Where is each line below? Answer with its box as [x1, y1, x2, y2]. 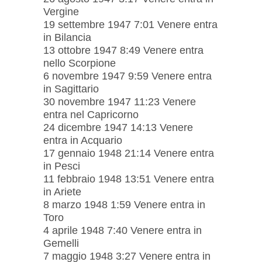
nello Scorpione [43, 57, 116, 69]
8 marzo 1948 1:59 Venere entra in [43, 198, 205, 211]
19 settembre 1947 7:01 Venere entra [43, 18, 218, 30]
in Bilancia [43, 31, 91, 43]
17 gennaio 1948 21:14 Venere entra [43, 147, 214, 159]
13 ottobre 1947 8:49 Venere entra [43, 44, 204, 56]
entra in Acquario [43, 134, 122, 146]
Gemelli [43, 237, 79, 249]
